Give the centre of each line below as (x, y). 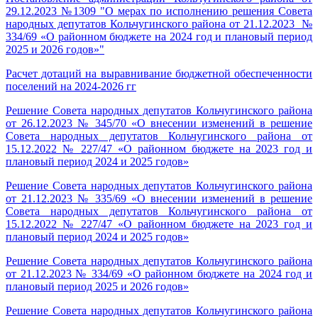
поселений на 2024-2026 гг (71, 86)
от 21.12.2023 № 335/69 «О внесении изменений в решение (159, 198)
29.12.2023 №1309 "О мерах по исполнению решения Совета (159, 11)
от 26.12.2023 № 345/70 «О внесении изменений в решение (159, 123)
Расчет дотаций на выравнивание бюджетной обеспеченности (159, 73)
